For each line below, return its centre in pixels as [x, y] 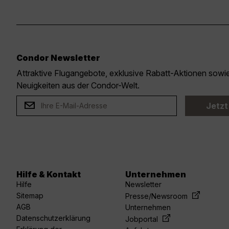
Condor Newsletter [58, 58]
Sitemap [30, 196]
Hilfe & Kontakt [49, 175]
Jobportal [143, 219]
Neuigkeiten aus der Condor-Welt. [78, 86]
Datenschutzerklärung [53, 218]
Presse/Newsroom [158, 196]
